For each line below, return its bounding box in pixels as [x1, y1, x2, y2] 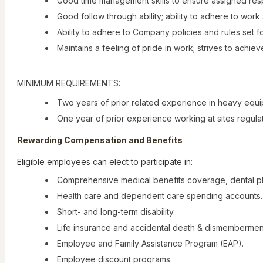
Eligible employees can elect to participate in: [17, 157, 193, 167]
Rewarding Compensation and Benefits [17, 135, 183, 146]
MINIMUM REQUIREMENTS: [17, 78, 120, 89]
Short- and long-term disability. [57, 207, 175, 217]
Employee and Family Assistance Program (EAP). [57, 238, 244, 249]
